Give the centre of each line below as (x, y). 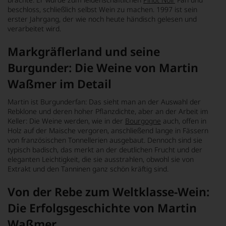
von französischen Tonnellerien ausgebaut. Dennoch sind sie (105, 140)
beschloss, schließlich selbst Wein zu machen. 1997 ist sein (102, 9)
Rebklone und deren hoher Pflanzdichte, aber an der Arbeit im (108, 111)
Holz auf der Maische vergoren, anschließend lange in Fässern (108, 130)
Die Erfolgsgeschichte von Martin (102, 208)
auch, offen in (184, 121)
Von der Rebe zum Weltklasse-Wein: (108, 191)
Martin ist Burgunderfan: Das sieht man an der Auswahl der (104, 101)
